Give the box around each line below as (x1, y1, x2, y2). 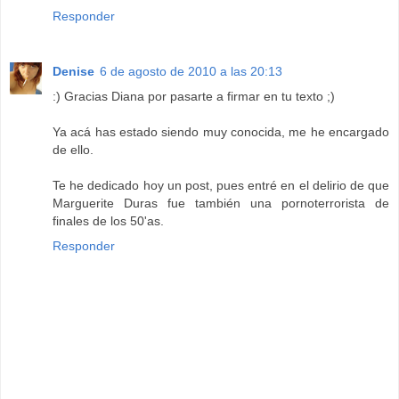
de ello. (53, 142, 94, 157)
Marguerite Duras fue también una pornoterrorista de (53, 195, 389, 210)
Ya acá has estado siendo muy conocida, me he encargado (53, 124, 389, 139)
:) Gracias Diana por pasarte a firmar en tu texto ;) (53, 88, 335, 103)
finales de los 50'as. (53, 213, 164, 228)
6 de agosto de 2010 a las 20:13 (100, 63, 282, 78)
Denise (53, 63, 94, 78)
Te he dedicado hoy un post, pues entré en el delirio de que (53, 177, 389, 192)
